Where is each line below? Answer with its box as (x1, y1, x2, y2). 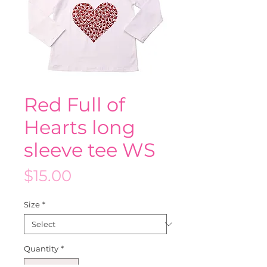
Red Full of (24, 93, 125, 116)
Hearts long (24, 116, 135, 139)
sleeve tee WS (24, 138, 156, 162)
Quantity (24, 244, 58, 253)
